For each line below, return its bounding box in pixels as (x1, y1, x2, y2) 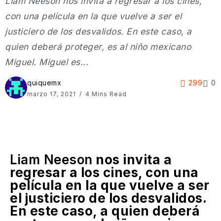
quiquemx (27, 78, 61, 87)
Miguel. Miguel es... (5, 56, 88, 67)
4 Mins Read (83, 90, 127, 98)
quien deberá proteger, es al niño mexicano (5, 41, 191, 52)
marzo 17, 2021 (27, 90, 78, 98)
